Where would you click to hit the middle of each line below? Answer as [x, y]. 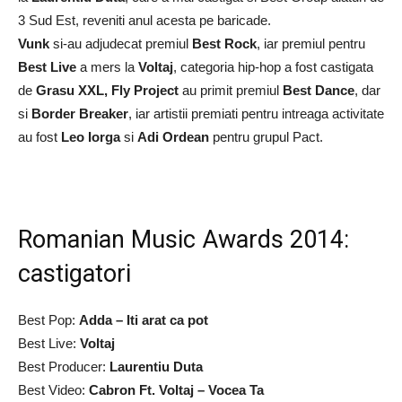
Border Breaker [80, 114]
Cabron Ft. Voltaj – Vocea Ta [176, 390]
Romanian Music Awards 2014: [184, 240]
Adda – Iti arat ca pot [144, 320]
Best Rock [224, 44]
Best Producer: [64, 367]
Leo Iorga [91, 137]
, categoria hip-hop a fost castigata [273, 67]
